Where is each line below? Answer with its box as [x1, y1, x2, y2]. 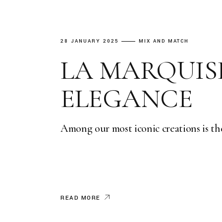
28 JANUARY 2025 [60, 37, 119, 45]
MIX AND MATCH [139, 37, 189, 45]
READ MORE [60, 193, 101, 202]
